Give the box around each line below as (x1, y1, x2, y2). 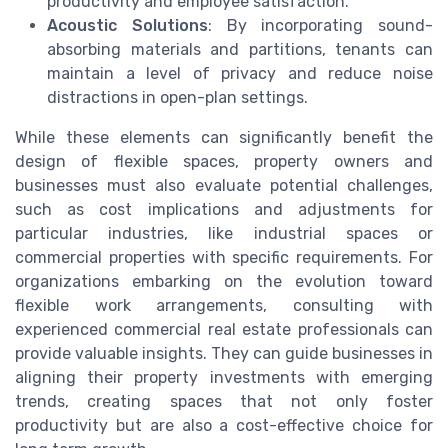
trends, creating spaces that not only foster (15, 391, 433, 411)
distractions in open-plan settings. (47, 87, 308, 107)
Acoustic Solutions (47, 15, 208, 35)
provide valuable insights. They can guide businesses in (15, 343, 433, 363)
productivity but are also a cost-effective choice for (15, 415, 433, 435)
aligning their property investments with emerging (15, 367, 433, 387)
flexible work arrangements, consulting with (15, 295, 433, 315)
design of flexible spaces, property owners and (15, 151, 433, 171)
